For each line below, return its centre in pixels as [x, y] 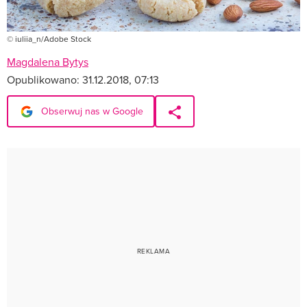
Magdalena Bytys [48, 61]
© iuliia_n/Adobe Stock [49, 38]
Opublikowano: [45, 79]
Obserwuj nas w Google [91, 111]
